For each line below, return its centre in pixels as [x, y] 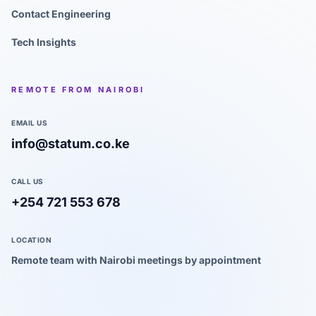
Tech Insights [44, 42]
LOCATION [31, 240]
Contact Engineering [61, 14]
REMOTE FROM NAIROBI [78, 90]
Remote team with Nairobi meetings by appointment [136, 260]
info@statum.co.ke [71, 144]
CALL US [28, 182]
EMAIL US [29, 123]
